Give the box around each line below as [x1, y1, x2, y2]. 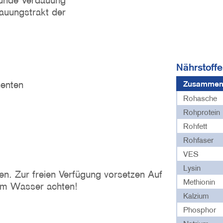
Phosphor [183, 205, 217, 215]
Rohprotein [183, 107, 221, 117]
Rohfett [183, 121, 208, 131]
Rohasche [183, 93, 218, 103]
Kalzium [183, 191, 209, 201]
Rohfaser [183, 135, 214, 145]
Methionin [183, 177, 216, 187]
